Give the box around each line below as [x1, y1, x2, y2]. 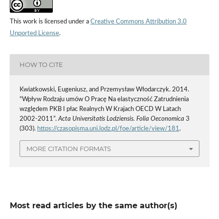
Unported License [9, 30, 59, 37]
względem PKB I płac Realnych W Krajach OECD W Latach [19, 106, 181, 112]
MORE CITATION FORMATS [26, 145, 111, 153]
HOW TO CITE [19, 61, 63, 69]
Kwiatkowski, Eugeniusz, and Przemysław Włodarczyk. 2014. [19, 86, 189, 93]
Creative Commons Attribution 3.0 [90, 18, 187, 25]
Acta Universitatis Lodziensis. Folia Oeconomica [58, 115, 184, 122]
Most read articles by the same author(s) [9, 201, 177, 211]
